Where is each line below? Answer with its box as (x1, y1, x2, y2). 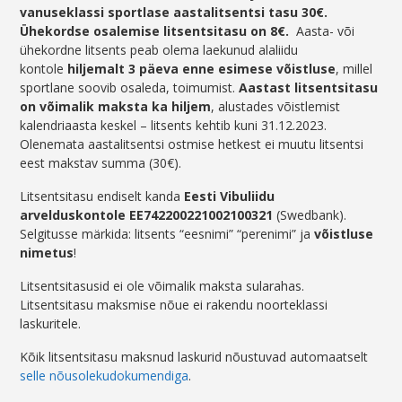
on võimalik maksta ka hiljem (20, 98, 212, 116)
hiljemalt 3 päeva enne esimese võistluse (67, 60, 336, 78)
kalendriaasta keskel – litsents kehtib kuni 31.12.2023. (20, 117, 328, 135)
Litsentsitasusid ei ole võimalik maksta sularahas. (20, 277, 305, 295)
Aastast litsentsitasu (239, 79, 379, 97)
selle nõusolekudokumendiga (20, 367, 189, 385)
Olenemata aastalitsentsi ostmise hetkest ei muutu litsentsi (20, 135, 364, 153)
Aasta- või (293, 22, 355, 40)
